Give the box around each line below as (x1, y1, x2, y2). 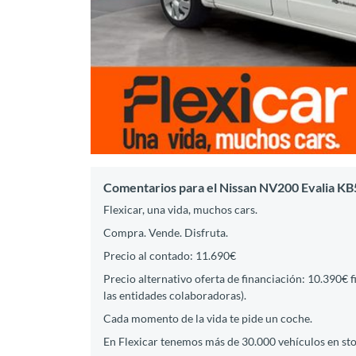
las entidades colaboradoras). (103, 288, 246, 302)
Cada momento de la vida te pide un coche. (103, 311, 312, 325)
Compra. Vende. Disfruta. (103, 225, 228, 239)
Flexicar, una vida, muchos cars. (103, 202, 257, 216)
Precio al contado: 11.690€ (103, 248, 236, 262)
